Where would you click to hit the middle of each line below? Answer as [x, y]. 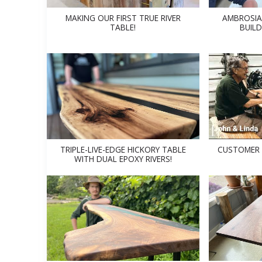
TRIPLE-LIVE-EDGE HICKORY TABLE [123, 149]
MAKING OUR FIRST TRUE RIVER [123, 18]
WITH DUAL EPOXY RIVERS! [123, 158]
